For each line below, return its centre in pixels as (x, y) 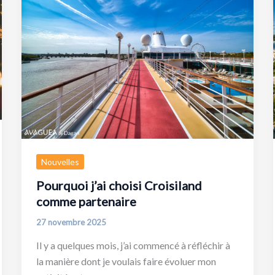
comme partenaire (86, 202)
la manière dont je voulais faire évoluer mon (126, 261)
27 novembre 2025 (71, 223)
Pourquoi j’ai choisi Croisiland (119, 186)
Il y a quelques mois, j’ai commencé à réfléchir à (133, 245)
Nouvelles (60, 162)
